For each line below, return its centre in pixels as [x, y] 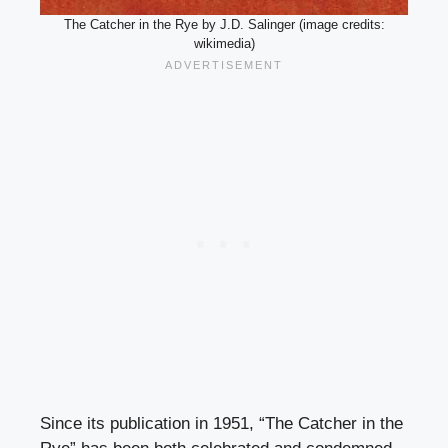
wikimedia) [224, 44]
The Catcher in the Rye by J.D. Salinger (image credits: [224, 25]
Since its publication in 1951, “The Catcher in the [221, 424]
